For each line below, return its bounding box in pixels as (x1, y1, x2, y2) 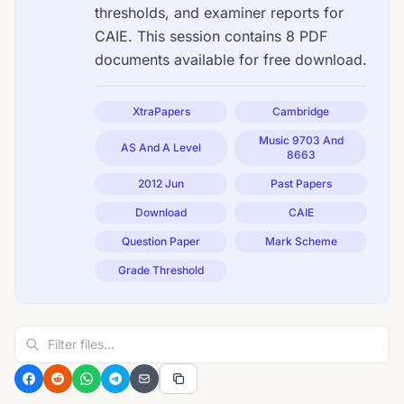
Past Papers (270, 177, 332, 190)
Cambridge (272, 105, 329, 118)
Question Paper (122, 234, 200, 248)
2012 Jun (138, 177, 184, 190)
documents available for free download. (95, 50, 367, 69)
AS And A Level (121, 141, 201, 154)
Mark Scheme (264, 234, 337, 248)
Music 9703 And (258, 133, 344, 147)
